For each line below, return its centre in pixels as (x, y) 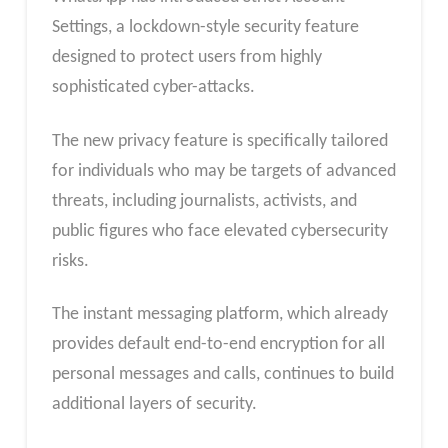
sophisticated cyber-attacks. (153, 88)
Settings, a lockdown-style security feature (205, 28)
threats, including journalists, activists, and (204, 201)
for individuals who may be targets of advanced (223, 171)
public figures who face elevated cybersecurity (219, 231)
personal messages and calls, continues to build (222, 375)
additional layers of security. (154, 405)
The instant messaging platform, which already (219, 315)
